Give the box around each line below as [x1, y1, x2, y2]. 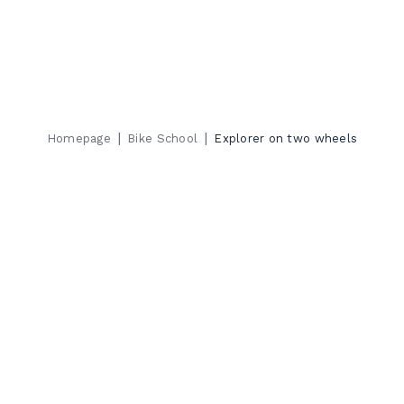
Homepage [46, 132, 111, 145]
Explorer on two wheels [214, 132, 358, 145]
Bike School [127, 132, 198, 145]
